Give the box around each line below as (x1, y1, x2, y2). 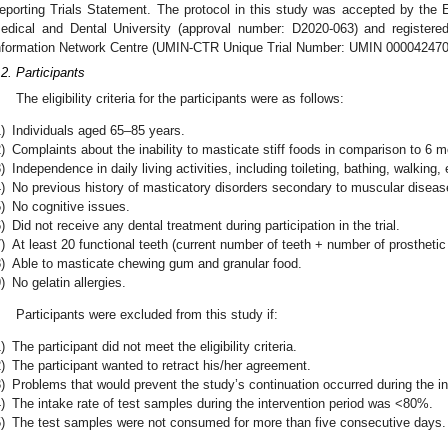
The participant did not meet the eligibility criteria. (12, 339, 297, 355)
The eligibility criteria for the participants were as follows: (16, 90, 345, 106)
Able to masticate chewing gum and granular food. (12, 255, 302, 271)
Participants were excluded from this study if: (16, 306, 279, 322)
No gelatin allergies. (12, 274, 126, 290)
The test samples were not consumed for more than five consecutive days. (12, 415, 446, 431)
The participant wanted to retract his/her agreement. (12, 358, 311, 374)
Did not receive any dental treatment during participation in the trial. (12, 217, 400, 233)
